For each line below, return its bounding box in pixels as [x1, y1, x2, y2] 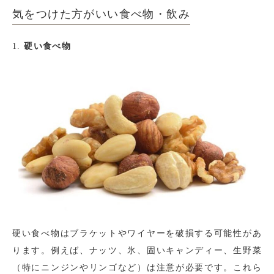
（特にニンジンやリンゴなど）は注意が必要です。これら [12, 263, 262, 273]
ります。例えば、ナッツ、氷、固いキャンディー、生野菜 [12, 246, 262, 256]
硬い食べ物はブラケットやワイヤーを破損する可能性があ [12, 229, 262, 239]
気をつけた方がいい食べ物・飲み [12, 8, 190, 21]
